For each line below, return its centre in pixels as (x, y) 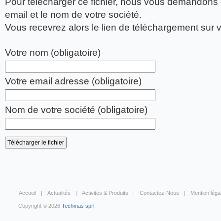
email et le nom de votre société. (73, 15)
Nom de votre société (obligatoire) (76, 110)
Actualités (59, 193)
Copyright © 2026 (40, 206)
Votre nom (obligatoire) (53, 53)
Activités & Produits (105, 193)
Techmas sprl (78, 206)
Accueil (27, 193)
